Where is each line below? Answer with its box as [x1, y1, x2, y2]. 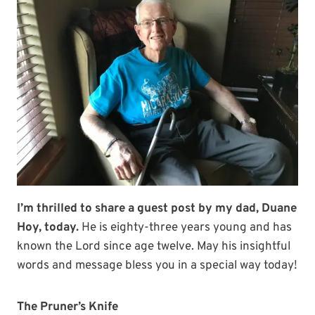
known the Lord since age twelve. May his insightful [17, 239, 290, 255]
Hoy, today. [17, 220, 82, 236]
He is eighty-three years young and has [82, 220, 292, 236]
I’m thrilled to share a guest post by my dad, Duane [17, 201, 297, 217]
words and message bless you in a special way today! [17, 258, 297, 274]
